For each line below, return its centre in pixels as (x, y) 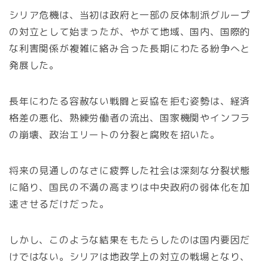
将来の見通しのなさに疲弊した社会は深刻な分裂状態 (130, 171)
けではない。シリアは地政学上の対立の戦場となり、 (130, 257)
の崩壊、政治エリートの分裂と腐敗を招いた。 (115, 135)
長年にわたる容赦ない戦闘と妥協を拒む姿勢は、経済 (130, 101)
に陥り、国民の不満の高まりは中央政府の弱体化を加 (130, 188)
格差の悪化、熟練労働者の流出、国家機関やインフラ (130, 118)
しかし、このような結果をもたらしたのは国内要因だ (130, 240)
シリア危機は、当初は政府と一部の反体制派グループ (130, 15)
